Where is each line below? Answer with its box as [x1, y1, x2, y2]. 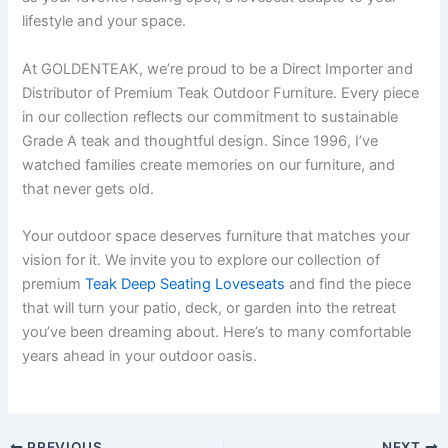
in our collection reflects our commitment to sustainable [22, 107, 399, 126]
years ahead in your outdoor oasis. [22, 346, 258, 365]
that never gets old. [22, 179, 155, 198]
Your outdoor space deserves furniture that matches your [22, 226, 411, 245]
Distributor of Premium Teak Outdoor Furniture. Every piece [22, 83, 420, 102]
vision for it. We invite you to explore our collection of [22, 250, 381, 269]
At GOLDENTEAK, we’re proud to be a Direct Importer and [22, 59, 414, 78]
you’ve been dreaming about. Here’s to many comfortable [22, 322, 412, 341]
